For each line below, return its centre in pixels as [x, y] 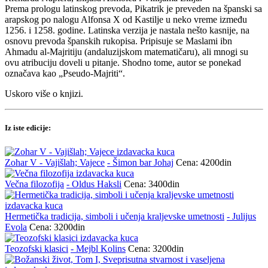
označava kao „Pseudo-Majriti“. [65, 74]
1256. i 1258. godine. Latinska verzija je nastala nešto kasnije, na [127, 31]
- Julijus [241, 216]
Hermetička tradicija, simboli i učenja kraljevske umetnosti [115, 216]
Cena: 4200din [204, 162]
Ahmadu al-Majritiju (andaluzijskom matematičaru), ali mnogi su [127, 52]
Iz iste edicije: [28, 128]
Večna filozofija [34, 184]
